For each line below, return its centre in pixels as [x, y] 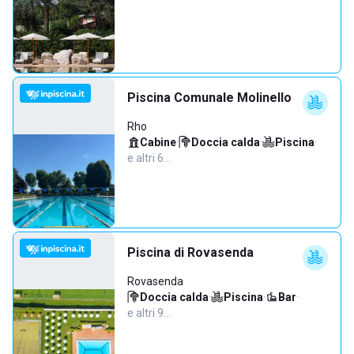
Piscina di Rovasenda [190, 252]
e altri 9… [149, 313]
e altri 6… [149, 158]
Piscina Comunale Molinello [209, 98]
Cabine [158, 142]
